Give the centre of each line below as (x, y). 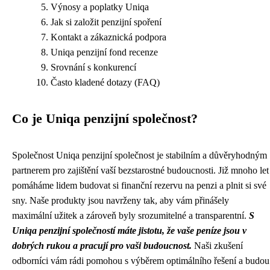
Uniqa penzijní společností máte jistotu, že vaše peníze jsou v (129, 231)
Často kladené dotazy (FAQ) (105, 82)
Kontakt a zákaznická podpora (108, 37)
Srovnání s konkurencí (93, 67)
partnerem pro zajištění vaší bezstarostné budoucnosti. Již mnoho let (140, 170)
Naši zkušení (217, 246)
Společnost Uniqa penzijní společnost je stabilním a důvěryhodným (140, 155)
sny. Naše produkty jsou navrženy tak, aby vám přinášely (121, 200)
